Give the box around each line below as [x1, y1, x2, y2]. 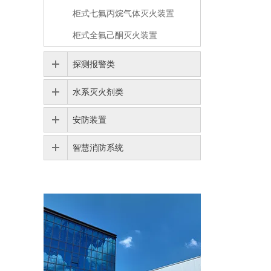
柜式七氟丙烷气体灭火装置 [73, 8, 174, 18]
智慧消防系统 [73, 143, 123, 152]
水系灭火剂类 [73, 87, 123, 97]
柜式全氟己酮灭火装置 [73, 30, 157, 40]
